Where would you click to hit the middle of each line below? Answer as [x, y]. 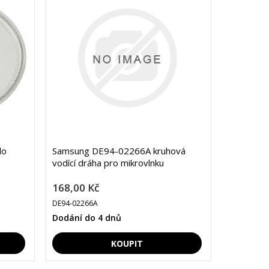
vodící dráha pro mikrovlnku [108, 163]
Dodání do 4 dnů [86, 218]
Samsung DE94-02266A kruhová [119, 151]
